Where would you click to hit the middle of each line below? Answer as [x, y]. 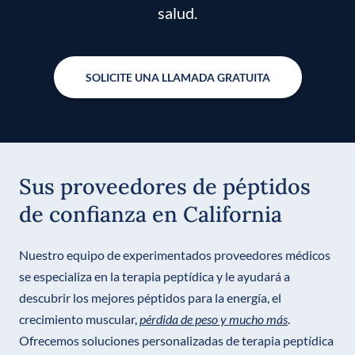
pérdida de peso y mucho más [214, 319]
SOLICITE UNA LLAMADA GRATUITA [177, 78]
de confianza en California [151, 214]
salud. [177, 13]
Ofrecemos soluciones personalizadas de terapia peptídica [176, 341]
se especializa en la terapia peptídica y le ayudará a [155, 277]
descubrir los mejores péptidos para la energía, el [150, 298]
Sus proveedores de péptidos [165, 187]
